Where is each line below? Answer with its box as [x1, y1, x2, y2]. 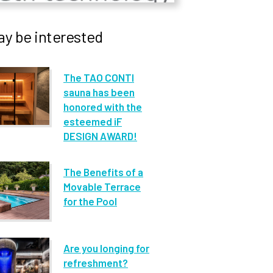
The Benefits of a [63, 166, 143, 178]
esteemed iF [63, 115, 122, 127]
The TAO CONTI [63, 71, 134, 83]
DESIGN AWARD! [63, 130, 137, 142]
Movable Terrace [63, 180, 141, 193]
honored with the [63, 101, 142, 113]
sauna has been [63, 86, 135, 98]
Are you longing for [63, 242, 149, 254]
